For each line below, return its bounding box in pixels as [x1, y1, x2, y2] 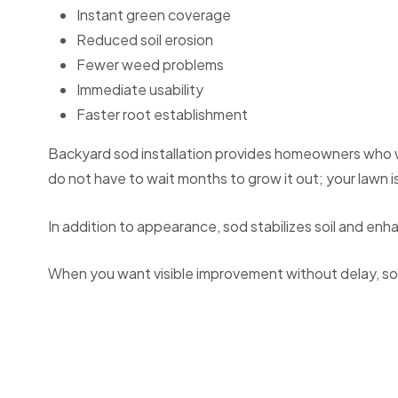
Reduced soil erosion [76, 30, 213, 50]
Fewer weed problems [76, 55, 224, 75]
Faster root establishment [76, 105, 248, 124]
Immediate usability [76, 80, 203, 99]
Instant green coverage [76, 5, 231, 25]
